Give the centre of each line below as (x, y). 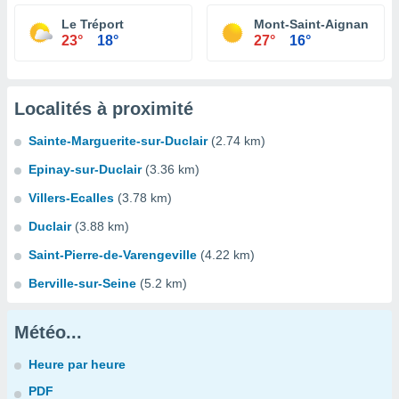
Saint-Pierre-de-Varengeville (113, 255)
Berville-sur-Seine (82, 283)
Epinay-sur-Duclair (85, 169)
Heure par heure (77, 364)
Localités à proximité (104, 109)
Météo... (48, 332)
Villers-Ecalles (71, 198)
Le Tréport (93, 24)
